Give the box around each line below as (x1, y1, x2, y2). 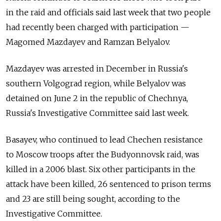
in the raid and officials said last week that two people (6, 7, 211, 18)
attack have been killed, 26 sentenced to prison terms (6, 179, 211, 189)
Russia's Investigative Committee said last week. (6, 108, 189, 118)
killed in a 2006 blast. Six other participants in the (6, 164, 195, 175)
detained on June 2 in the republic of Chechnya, (6, 93, 188, 104)
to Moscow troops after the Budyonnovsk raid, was (6, 149, 199, 160)
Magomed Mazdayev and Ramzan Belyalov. (6, 37, 170, 47)
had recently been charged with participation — (6, 22, 189, 33)
